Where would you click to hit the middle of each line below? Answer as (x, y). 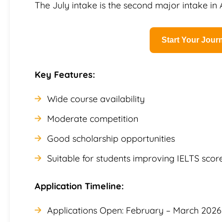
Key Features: (65, 74)
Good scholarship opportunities (111, 138)
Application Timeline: (79, 186)
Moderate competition (93, 118)
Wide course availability (96, 99)
